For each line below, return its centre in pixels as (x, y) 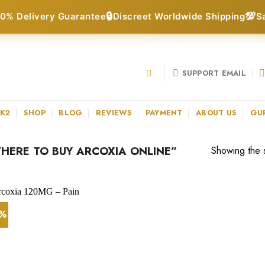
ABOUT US (216, 112)
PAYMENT (164, 112)
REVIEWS (114, 112)
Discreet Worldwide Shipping (179, 16)
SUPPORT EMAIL (214, 73)
